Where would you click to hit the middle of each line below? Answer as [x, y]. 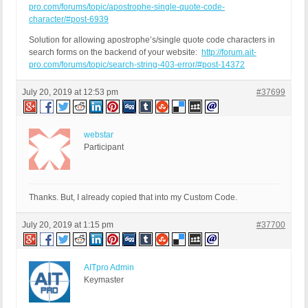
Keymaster [104, 280]
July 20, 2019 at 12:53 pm [70, 92]
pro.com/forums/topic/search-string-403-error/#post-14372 [137, 65]
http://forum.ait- [229, 53]
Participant [104, 147]
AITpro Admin [109, 268]
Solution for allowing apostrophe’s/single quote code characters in [152, 40]
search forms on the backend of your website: [115, 53]
